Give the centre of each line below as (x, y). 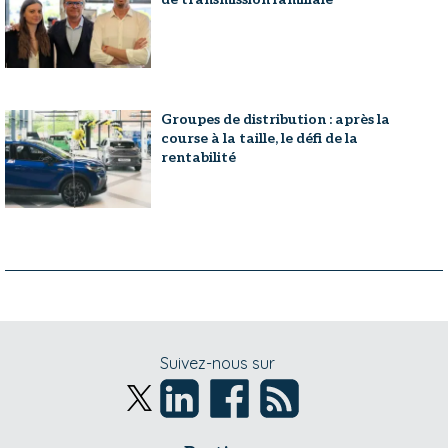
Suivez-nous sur (217, 362)
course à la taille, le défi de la (260, 139)
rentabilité (199, 158)
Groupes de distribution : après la (276, 120)
